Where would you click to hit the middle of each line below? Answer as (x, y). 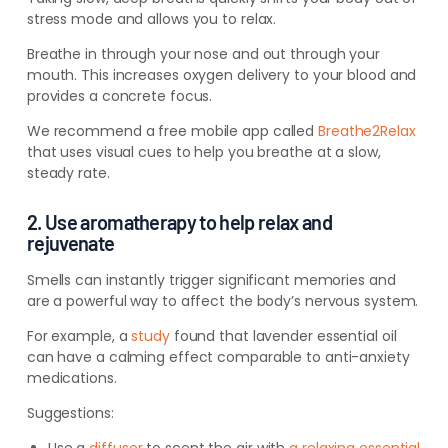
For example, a (79, 336)
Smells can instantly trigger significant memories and (211, 280)
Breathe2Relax (367, 131)
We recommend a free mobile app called (172, 131)
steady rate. (68, 173)
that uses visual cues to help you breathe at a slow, (203, 152)
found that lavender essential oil (283, 336)
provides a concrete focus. (119, 96)
